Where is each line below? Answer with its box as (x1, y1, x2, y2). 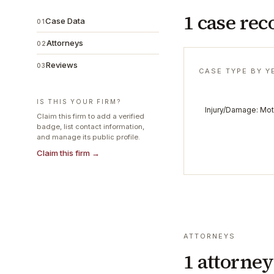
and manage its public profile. (37, 133, 140, 141)
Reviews (46, 60, 78, 70)
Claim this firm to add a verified (37, 112, 144, 120)
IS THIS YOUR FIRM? (37, 98, 121, 105)
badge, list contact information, (37, 122, 144, 131)
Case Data (45, 16, 85, 26)
